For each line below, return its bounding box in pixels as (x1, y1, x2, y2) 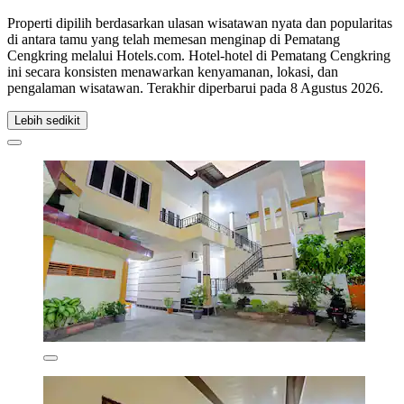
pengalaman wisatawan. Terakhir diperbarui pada (7, 79, 290, 96)
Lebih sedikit (14, 113, 80, 127)
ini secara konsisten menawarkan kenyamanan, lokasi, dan (7, 63, 338, 79)
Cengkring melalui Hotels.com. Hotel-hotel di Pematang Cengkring (7, 47, 390, 63)
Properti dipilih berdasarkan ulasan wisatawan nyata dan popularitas (7, 14, 392, 31)
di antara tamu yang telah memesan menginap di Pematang (7, 31, 340, 47)
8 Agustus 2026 (290, 79, 380, 96)
